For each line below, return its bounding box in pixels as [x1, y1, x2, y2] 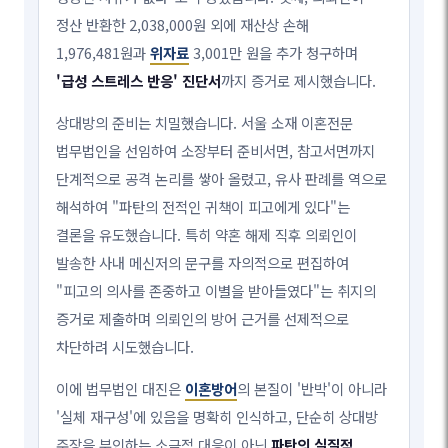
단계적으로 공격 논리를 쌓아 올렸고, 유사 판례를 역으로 [56, 167, 388, 189]
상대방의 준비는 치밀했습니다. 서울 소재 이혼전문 [56, 111, 354, 133]
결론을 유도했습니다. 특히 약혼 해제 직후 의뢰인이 [56, 223, 358, 245]
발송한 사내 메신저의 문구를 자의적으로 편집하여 [56, 251, 350, 273]
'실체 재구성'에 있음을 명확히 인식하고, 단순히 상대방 [56, 405, 379, 427]
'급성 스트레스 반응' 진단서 [56, 69, 222, 91]
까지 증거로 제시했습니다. [221, 69, 377, 91]
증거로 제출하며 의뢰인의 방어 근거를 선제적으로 [56, 307, 350, 329]
